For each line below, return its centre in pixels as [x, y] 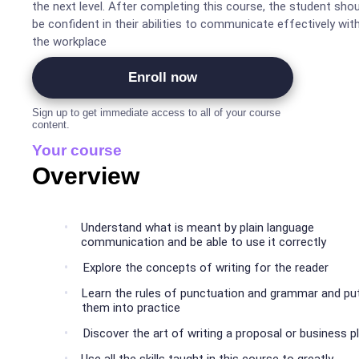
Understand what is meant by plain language [198, 228]
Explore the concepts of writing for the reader [206, 268]
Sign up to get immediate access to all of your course [156, 113]
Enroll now [163, 78]
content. [51, 125]
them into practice [131, 308]
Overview [86, 176]
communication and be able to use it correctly [204, 242]
